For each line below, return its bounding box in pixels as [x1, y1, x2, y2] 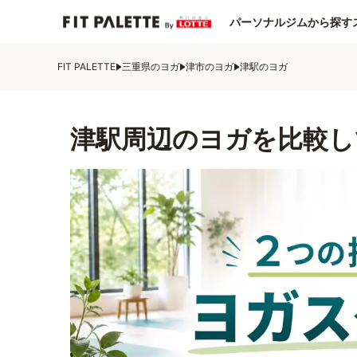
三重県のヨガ [122, 61, 179, 73]
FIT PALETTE [57, 61, 116, 73]
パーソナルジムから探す [229, 14, 352, 29]
